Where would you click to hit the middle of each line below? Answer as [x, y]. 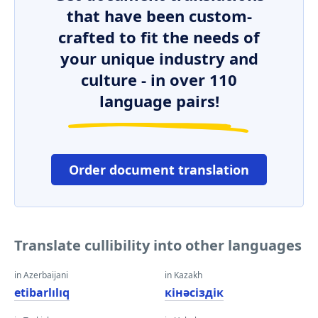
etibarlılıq [42, 292]
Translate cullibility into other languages [158, 245]
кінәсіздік [194, 292]
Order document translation [159, 170]
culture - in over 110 [159, 79]
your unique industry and [159, 58]
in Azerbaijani [41, 275]
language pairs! [159, 101]
